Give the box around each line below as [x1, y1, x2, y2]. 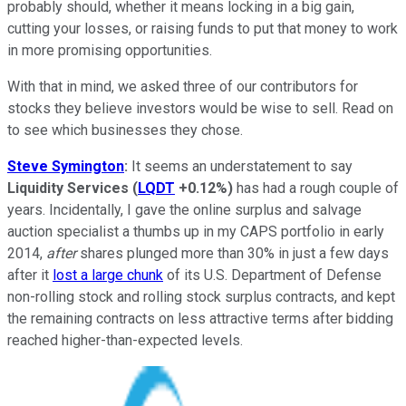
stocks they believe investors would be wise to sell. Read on [7, 99, 393, 117]
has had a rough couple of [233, 179, 399, 197]
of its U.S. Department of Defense [163, 266, 382, 284]
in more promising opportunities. [7, 41, 212, 59]
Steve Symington [7, 157, 124, 175]
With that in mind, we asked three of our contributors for [7, 77, 358, 95]
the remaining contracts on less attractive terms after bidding [7, 309, 393, 327]
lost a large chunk [53, 266, 163, 284]
